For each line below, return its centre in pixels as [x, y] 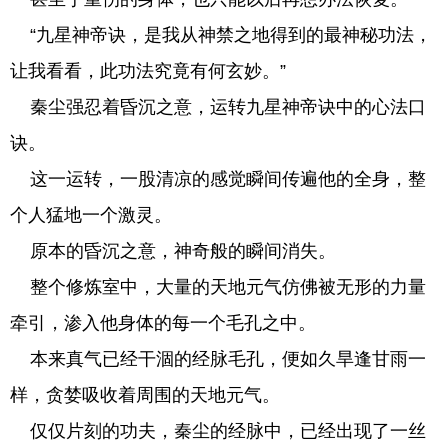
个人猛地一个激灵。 [91, 215]
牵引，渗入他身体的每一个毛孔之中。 [163, 323]
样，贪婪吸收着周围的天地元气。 [145, 395]
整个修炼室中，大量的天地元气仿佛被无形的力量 [218, 287]
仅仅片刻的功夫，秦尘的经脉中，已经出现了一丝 [218, 431]
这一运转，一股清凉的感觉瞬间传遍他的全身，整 [218, 179]
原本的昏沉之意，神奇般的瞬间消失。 [173, 251]
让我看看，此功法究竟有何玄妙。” [148, 71]
